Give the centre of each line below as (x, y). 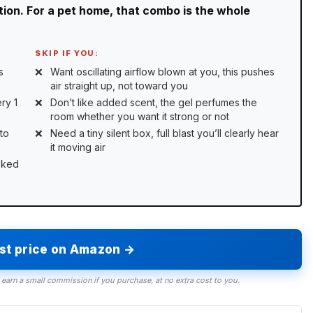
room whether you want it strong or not (140, 116)
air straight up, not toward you (119, 85)
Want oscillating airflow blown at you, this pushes (162, 71)
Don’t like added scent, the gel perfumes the (154, 102)
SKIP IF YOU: (67, 53)
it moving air (78, 147)
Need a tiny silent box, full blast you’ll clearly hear (165, 133)
